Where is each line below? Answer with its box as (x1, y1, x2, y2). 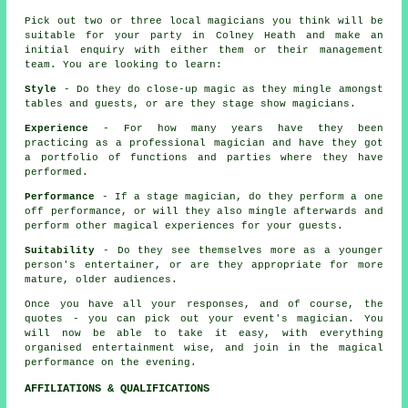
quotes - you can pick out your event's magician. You (25, 312, 383, 324)
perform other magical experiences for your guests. (25, 219, 344, 231)
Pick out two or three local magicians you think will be (25, 15, 383, 26)
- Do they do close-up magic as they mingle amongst (56, 83, 383, 95)
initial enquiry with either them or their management (25, 44, 383, 56)
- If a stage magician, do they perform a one (95, 190, 383, 202)
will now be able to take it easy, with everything (25, 327, 383, 339)
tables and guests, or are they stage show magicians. (25, 97, 357, 109)
